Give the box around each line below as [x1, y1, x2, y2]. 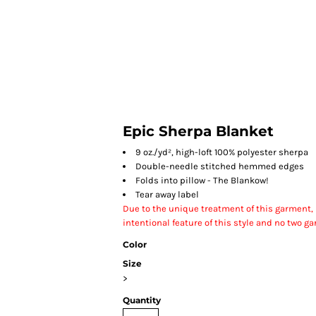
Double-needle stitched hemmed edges [135, 160, 304, 171]
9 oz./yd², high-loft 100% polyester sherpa [135, 146, 308, 157]
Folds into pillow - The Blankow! [135, 174, 269, 186]
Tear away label [135, 188, 199, 200]
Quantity [123, 294, 161, 305]
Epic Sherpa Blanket [123, 122, 274, 140]
